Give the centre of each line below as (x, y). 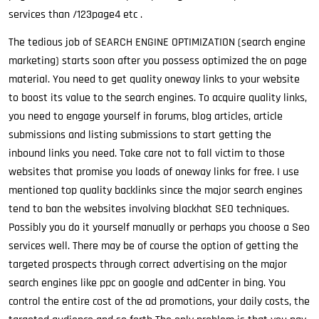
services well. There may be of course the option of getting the (153, 246)
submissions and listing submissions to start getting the (140, 135)
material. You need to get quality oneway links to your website (154, 79)
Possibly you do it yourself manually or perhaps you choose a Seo (159, 228)
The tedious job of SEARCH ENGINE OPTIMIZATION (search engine (157, 42)
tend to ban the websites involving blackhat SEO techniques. (149, 209)
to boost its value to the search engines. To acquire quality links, (158, 98)
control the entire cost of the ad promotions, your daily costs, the (159, 302)
